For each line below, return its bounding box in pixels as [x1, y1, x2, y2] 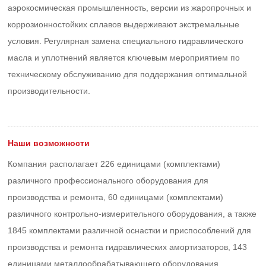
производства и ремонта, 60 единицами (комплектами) [8, 192, 224, 202]
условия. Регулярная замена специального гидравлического [8, 36, 244, 46]
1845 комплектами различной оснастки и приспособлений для [8, 226, 252, 235]
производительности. [8, 86, 91, 96]
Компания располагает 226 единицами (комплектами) [8, 159, 221, 169]
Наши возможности [8, 138, 90, 148]
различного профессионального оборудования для [8, 176, 209, 185]
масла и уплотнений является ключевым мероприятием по [8, 53, 240, 62]
